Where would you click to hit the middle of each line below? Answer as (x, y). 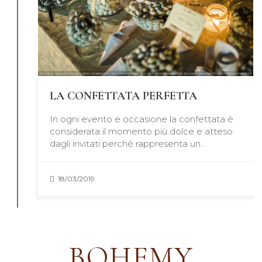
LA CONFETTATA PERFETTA (123, 96)
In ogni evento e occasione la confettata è (142, 119)
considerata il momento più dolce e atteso (141, 132)
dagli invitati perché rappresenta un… (128, 144)
